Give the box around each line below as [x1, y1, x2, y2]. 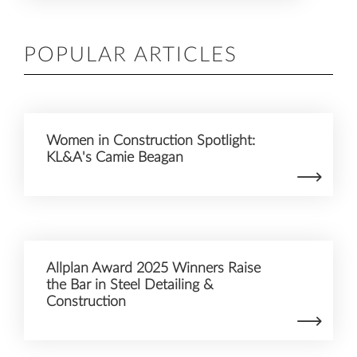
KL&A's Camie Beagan [46, 151, 183, 165]
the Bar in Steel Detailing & [46, 278, 214, 292]
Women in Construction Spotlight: [46, 134, 255, 148]
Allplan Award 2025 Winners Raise [46, 261, 261, 276]
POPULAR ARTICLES [24, 45, 237, 66]
